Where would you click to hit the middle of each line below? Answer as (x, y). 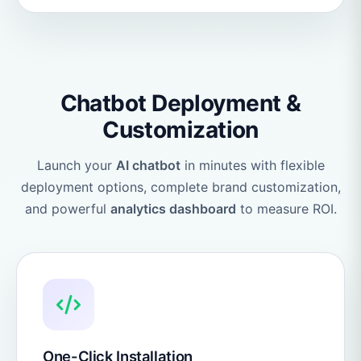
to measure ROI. (286, 208)
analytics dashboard (173, 208)
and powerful (67, 208)
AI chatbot (148, 165)
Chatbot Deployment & (180, 103)
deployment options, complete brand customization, (180, 187)
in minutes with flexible (252, 165)
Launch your (76, 165)
